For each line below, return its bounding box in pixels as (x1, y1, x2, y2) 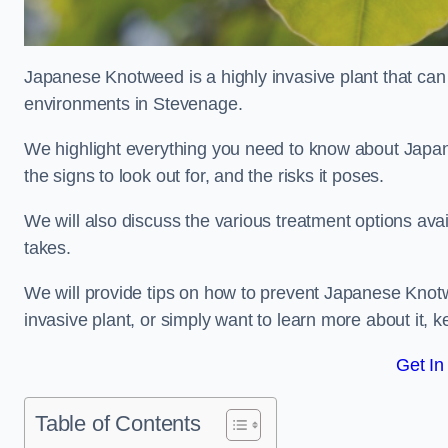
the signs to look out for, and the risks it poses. (24, 166, 389, 186)
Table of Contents (35, 411, 201, 436)
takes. (24, 238, 76, 258)
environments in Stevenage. (24, 94, 248, 114)
